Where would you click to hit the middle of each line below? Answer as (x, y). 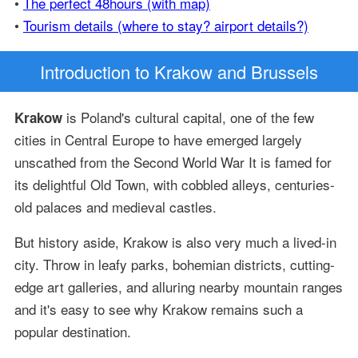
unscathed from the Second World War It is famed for (173, 162)
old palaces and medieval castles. (115, 207)
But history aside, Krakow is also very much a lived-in (175, 242)
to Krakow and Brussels (224, 72)
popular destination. (72, 332)
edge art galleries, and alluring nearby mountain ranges (178, 287)
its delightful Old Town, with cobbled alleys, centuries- (174, 185)
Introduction (85, 72)
